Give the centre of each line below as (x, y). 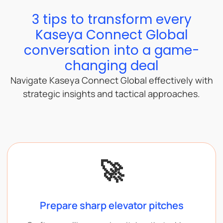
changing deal (111, 66)
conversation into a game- (111, 51)
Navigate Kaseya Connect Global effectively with (111, 80)
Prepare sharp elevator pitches (111, 205)
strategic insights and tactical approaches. (111, 94)
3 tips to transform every (111, 20)
